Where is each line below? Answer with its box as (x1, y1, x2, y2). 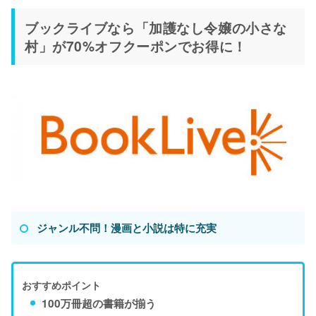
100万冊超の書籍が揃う (42, 295, 156, 311)
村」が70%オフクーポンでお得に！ (25, 35, 247, 56)
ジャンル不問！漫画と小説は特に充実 (37, 219, 217, 236)
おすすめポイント (22, 277, 101, 292)
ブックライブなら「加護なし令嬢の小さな (25, 17, 287, 37)
